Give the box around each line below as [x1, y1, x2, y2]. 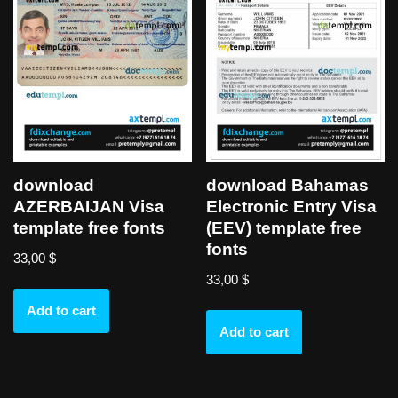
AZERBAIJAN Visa [13, 197, 164, 217]
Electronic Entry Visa [206, 197, 378, 217]
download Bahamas [206, 176, 370, 195]
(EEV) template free [206, 219, 362, 238]
